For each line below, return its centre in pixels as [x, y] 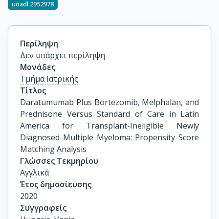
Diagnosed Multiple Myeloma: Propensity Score [109, 137]
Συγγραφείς [43, 208]
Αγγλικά [34, 173]
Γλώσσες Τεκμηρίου [59, 161]
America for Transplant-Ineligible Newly [109, 126]
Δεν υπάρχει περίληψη [63, 55]
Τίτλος [33, 90]
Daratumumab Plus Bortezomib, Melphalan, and [109, 102]
